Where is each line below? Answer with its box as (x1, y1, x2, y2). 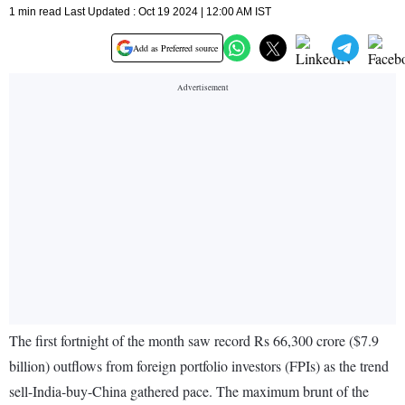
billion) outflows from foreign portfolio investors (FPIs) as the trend (9, 356, 389, 376)
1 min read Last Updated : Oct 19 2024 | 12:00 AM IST (9, 5, 271, 19)
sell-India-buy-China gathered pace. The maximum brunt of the (9, 381, 369, 401)
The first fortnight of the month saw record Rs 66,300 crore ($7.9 (9, 331, 379, 351)
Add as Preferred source (133, 42, 218, 55)
